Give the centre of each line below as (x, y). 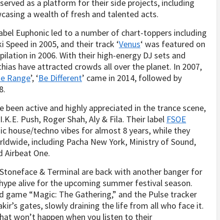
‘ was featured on (173, 44)
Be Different (60, 78)
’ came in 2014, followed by (132, 78)
